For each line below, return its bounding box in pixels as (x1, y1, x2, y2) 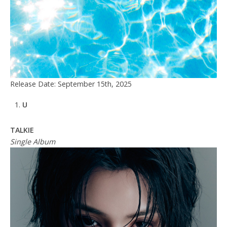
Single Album (10, 136, 55, 146)
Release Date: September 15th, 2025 (10, 79, 132, 89)
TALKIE (10, 125, 34, 135)
